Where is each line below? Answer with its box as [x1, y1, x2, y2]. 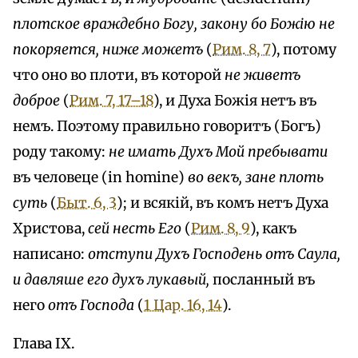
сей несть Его [88, 219, 181, 237]
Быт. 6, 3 [57, 193, 117, 212]
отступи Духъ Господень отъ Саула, [88, 245, 340, 263]
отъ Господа [48, 296, 134, 314]
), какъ [250, 219, 296, 237]
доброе [13, 91, 60, 109]
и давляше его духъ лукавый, [13, 270, 209, 288]
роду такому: [13, 142, 109, 161]
